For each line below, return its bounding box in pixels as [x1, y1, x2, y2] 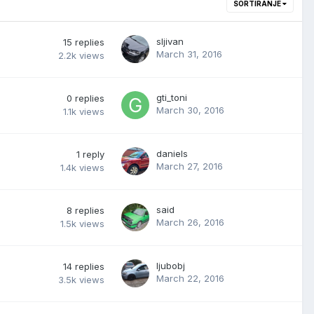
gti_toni [156, 91, 187, 103]
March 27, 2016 [156, 160, 223, 172]
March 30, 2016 [156, 104, 224, 116]
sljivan [156, 35, 184, 47]
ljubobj [156, 259, 185, 271]
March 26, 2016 [156, 216, 224, 228]
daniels [156, 147, 188, 159]
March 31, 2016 [156, 48, 222, 60]
